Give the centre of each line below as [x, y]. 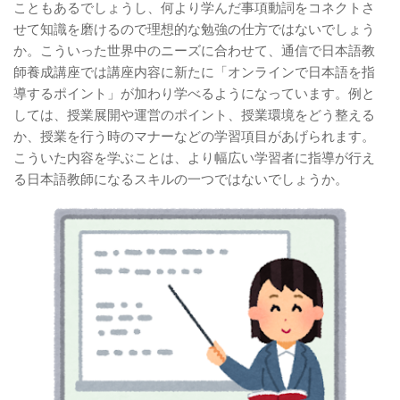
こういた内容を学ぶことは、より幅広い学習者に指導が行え [194, 158]
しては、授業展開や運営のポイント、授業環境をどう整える [194, 115]
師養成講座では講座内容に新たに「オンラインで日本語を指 [194, 72]
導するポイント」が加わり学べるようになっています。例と [194, 94]
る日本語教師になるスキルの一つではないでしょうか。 [181, 179]
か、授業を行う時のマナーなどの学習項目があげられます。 [194, 137]
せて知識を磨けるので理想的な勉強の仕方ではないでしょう [194, 29]
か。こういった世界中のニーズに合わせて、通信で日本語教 [194, 51]
